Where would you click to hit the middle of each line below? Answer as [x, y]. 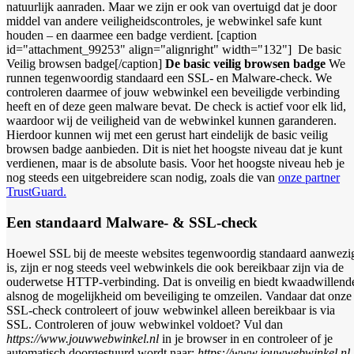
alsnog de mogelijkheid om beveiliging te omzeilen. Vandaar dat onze [179, 296]
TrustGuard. [36, 192]
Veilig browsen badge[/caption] [86, 64]
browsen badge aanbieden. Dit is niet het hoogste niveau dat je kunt [174, 149]
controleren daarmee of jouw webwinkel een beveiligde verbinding [173, 92]
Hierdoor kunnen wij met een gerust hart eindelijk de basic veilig [167, 135]
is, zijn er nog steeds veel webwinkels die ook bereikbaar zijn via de [175, 267]
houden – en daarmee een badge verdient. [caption [132, 36]
